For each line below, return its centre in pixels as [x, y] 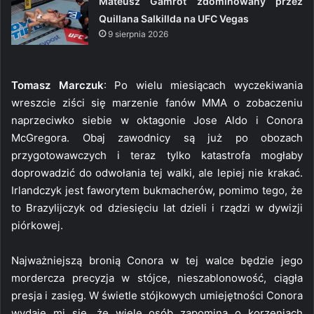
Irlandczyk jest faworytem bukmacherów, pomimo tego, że [157, 190]
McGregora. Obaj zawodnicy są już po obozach [157, 137]
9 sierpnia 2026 [138, 34]
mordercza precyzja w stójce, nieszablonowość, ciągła [157, 278]
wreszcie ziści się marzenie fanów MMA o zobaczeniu [157, 102]
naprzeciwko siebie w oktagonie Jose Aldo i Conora [157, 120]
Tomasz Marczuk [57, 85]
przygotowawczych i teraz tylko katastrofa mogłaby [157, 155]
